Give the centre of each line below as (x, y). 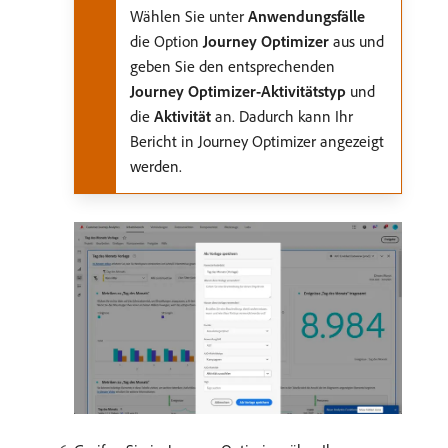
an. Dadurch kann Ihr (282, 116)
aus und (356, 41)
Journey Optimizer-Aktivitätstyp (238, 91)
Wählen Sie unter (189, 16)
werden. (156, 166)
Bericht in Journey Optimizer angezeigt (257, 141)
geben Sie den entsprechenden (232, 66)
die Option (166, 41)
